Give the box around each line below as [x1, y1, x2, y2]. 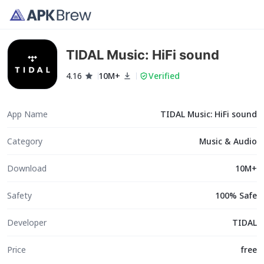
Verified [148, 70, 180, 81]
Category [7, 135, 42, 147]
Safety [7, 189, 32, 201]
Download [7, 162, 47, 174]
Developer [7, 216, 47, 228]
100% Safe [214, 189, 257, 201]
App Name [7, 108, 48, 120]
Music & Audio [199, 135, 257, 147]
